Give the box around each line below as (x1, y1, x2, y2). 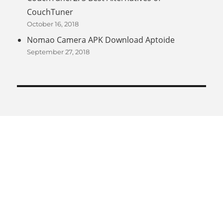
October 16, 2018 (27, 20, 79, 28)
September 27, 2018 (27, 48, 90, 56)
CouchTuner (27, 6, 74, 18)
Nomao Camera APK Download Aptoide (27, 34, 175, 46)
